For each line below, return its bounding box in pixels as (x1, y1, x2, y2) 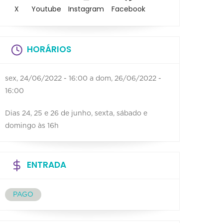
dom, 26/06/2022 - (96, 75, 161, 82)
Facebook (111, 4, 146, 14)
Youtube (31, 4, 61, 14)
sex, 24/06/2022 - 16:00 (5, 75, 88, 82)
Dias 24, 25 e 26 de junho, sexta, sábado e (5, 110, 147, 117)
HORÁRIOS (27, 43, 71, 55)
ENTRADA (27, 158, 66, 171)
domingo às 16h (5, 122, 59, 129)
